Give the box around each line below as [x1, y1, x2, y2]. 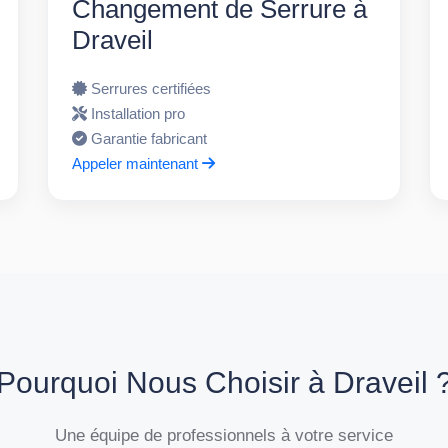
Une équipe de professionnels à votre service [55, 425, 393, 444]
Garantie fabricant [91, 129, 208, 147]
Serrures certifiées [91, 79, 212, 97]
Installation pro [91, 104, 186, 122]
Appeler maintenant [72, 154, 203, 172]
